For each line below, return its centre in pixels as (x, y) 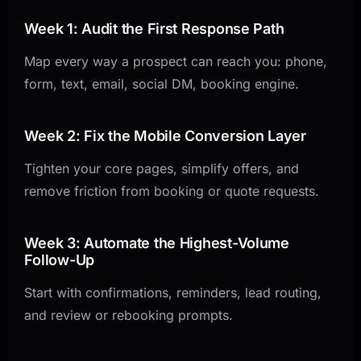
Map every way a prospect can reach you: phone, (176, 61)
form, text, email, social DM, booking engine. (162, 83)
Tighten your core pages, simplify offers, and (162, 168)
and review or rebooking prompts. (129, 315)
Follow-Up (59, 259)
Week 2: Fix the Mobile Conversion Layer (165, 135)
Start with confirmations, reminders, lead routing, (173, 292)
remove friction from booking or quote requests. (172, 191)
